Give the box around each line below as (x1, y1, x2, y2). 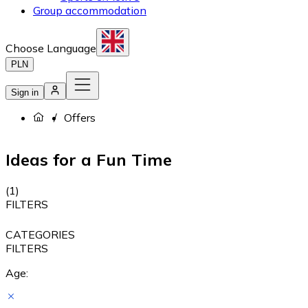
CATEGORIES (5, 227, 75, 241)
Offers (64, 111, 96, 124)
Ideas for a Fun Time (5, 148, 172, 170)
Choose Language (5, 41, 96, 55)
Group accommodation (33, 3, 146, 17)
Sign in (11, 87, 38, 98)
